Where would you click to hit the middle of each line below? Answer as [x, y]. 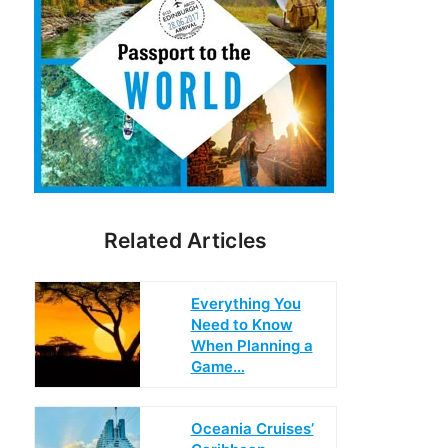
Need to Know [241, 324]
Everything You [245, 303]
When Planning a [251, 345]
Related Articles [185, 240]
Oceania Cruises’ [252, 428]
